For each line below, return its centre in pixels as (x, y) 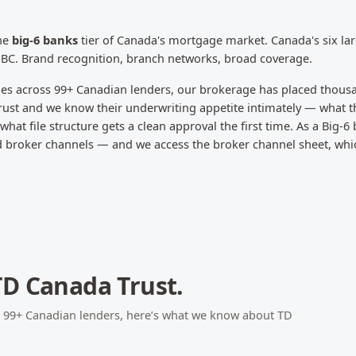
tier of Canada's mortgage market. (174, 40)
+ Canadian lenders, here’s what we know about (147, 315)
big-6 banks (45, 40)
